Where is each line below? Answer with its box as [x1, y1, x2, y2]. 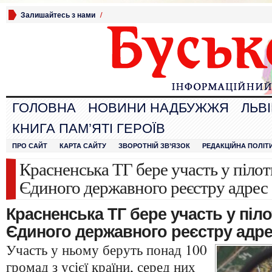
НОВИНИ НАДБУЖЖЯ [88, 100, 229, 115]
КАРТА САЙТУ [59, 142, 106, 149]
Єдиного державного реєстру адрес [19, 178, 268, 197]
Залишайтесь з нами [21, 10, 95, 20]
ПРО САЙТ [12, 142, 47, 149]
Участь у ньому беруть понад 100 [6, 240, 207, 259]
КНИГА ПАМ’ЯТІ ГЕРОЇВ [12, 121, 165, 136]
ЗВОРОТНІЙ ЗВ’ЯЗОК [118, 142, 190, 149]
